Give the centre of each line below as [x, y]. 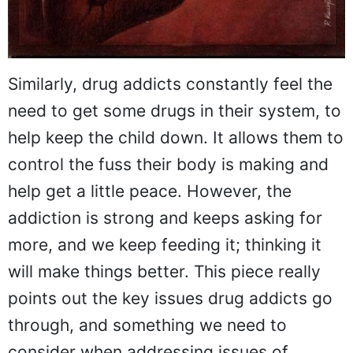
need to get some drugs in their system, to [175, 110]
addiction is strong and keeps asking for [165, 217]
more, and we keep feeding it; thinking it [165, 244]
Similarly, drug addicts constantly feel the [170, 84]
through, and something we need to [147, 325]
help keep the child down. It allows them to [176, 137]
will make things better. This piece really [164, 271]
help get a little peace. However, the [150, 191]
